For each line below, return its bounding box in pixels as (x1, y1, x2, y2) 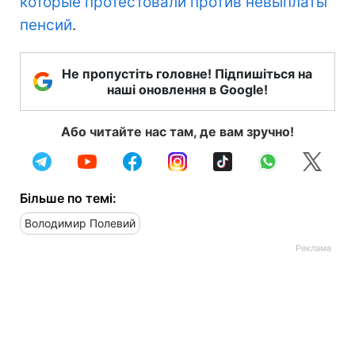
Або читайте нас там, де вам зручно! (61, 124, 294, 139)
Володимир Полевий (25, 216, 136, 230)
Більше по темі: (20, 190, 116, 206)
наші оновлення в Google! (106, 82, 268, 97)
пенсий (20, 16, 72, 34)
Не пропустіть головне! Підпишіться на (62, 66, 312, 82)
